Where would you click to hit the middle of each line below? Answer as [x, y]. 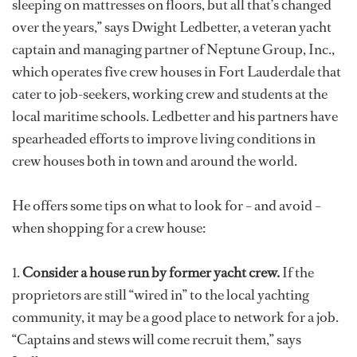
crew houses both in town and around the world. [155, 161]
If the [297, 273]
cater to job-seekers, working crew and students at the [170, 94]
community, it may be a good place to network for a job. [175, 317]
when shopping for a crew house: [109, 228]
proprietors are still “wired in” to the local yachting [161, 295]
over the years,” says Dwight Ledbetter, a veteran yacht [172, 27]
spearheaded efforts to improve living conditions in [164, 139]
